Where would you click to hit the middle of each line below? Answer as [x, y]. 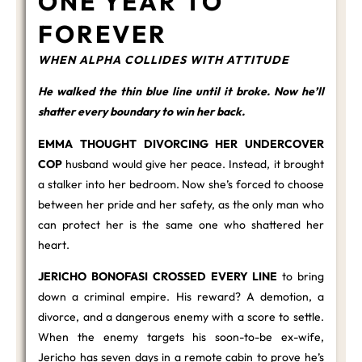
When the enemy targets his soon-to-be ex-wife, [181, 337]
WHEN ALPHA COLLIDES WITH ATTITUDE [164, 59]
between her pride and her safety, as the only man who [181, 204]
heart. [54, 244]
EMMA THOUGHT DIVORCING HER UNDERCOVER [181, 143]
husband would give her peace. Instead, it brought [193, 164]
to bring [301, 276]
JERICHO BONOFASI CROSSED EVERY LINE [158, 276]
